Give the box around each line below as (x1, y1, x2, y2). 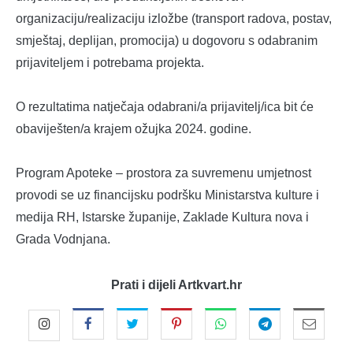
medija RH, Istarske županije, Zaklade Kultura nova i (16, 210, 309, 225)
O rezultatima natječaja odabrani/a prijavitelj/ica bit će (16, 100, 314, 114)
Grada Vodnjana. (16, 232, 110, 247)
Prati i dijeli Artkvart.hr (111, 278, 242, 292)
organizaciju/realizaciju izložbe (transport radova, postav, (16, 12, 332, 26)
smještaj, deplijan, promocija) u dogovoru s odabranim (16, 34, 318, 48)
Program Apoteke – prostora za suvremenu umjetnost (16, 166, 311, 180)
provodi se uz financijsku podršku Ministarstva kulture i (16, 188, 319, 203)
